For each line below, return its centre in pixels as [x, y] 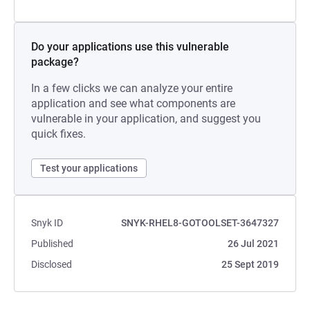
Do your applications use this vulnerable [130, 47]
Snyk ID [47, 223]
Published [52, 244]
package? [55, 62]
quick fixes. [58, 134]
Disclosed [52, 264]
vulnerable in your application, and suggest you [146, 119]
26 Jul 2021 [253, 244]
